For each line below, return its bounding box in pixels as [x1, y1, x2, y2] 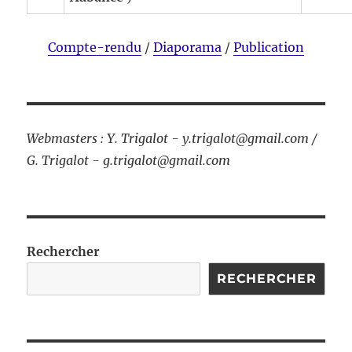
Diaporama [153, 39, 222, 56]
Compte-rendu [48, 39, 141, 56]
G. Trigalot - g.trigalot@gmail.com [27, 152, 231, 169]
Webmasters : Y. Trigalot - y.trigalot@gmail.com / [27, 130, 318, 147]
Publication [233, 39, 304, 56]
